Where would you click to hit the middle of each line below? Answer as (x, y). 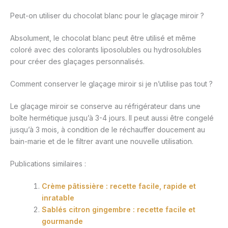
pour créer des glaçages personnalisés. (77, 62)
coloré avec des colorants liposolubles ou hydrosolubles (106, 50)
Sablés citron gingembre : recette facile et (119, 210)
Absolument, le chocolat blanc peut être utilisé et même (103, 38)
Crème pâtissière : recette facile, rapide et (119, 186)
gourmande (62, 221)
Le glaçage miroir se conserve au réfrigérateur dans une (105, 106)
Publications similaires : (48, 164)
